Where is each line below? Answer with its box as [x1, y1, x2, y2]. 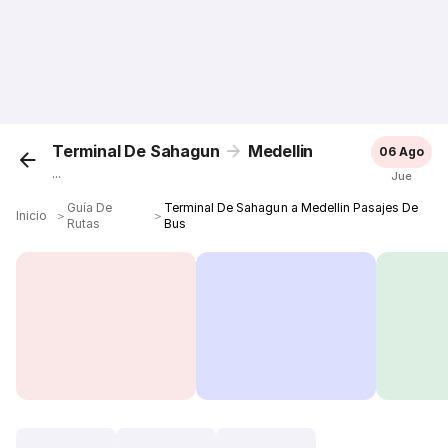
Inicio [16, 208, 48, 223]
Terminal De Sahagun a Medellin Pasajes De [164, 200, 418, 215]
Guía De [67, 200, 113, 215]
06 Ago [378, 144, 424, 159]
